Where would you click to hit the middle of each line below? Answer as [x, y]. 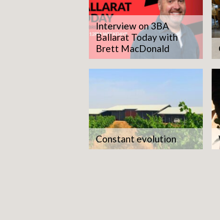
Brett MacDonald [133, 48]
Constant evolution [136, 139]
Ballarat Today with [137, 37]
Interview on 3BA [132, 26]
